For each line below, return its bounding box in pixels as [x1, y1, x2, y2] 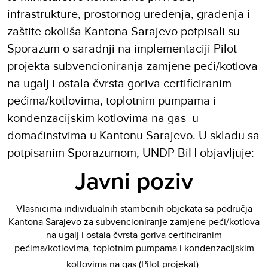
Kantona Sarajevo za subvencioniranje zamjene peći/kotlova [8, 215, 260, 229]
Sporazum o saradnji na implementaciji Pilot [7, 39, 237, 57]
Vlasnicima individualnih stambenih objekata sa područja [16, 202, 252, 216]
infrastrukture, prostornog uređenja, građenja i [7, 5, 250, 23]
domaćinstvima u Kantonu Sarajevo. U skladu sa [7, 126, 260, 144]
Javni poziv [75, 167, 193, 196]
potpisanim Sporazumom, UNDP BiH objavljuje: [7, 144, 257, 162]
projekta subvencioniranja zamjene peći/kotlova [7, 57, 258, 75]
